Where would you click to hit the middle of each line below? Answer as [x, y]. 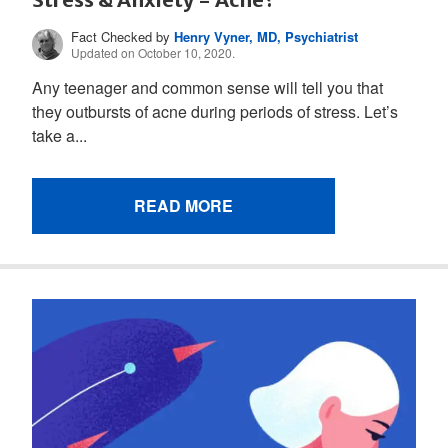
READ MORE [183, 206]
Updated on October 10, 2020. [153, 53]
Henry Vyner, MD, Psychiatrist [266, 37]
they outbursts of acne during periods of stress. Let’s [215, 112]
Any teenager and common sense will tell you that [207, 88]
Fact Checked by [123, 37]
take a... [59, 136]
